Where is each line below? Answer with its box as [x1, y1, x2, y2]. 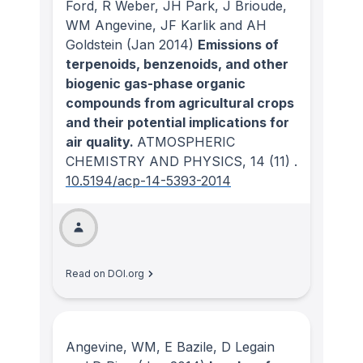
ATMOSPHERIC [137, 134, 235, 151]
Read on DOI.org [66, 267, 144, 280]
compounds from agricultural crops [66, 95, 294, 112]
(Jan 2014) [122, 36, 194, 53]
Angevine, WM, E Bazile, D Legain [66, 338, 275, 355]
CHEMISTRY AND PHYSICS [66, 153, 242, 170]
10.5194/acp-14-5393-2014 [66, 173, 231, 190]
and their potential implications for [66, 114, 289, 131]
